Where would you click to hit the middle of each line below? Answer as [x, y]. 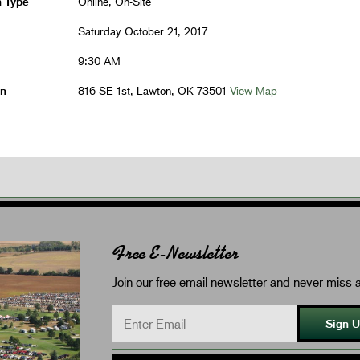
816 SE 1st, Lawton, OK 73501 [153, 90]
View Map [253, 90]
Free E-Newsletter [176, 252]
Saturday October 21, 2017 [142, 31]
